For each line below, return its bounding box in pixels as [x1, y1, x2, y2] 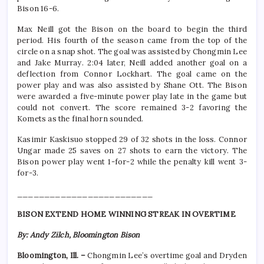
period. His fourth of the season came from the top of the [17, 35, 247, 46]
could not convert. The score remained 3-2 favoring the [17, 103, 247, 113]
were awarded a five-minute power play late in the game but [17, 91, 247, 102]
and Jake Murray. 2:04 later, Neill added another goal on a [17, 58, 247, 68]
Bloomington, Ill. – [17, 250, 88, 261]
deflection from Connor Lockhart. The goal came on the [17, 69, 247, 80]
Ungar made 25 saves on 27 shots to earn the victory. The [17, 146, 247, 156]
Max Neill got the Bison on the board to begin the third [17, 24, 247, 35]
